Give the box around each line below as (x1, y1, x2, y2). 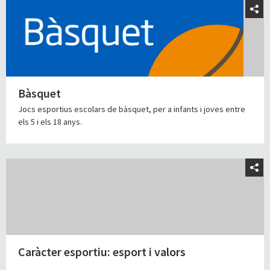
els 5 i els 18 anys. (18, 116, 82, 128)
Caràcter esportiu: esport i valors (18, 244, 186, 260)
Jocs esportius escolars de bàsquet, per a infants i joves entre (18, 104, 245, 115)
